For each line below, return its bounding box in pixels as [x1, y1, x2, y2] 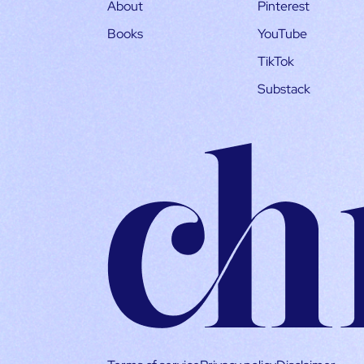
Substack [258, 80, 310, 98]
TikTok [258, 53, 294, 71]
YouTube [258, 25, 307, 43]
